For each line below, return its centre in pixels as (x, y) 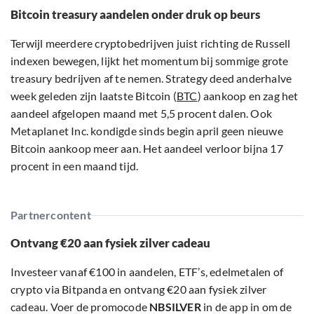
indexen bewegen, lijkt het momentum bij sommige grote (150, 61)
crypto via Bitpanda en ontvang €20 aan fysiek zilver (139, 289)
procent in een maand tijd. (75, 166)
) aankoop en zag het (248, 96)
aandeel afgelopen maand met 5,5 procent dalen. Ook (142, 114)
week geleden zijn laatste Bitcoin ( (94, 96)
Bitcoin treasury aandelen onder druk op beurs (135, 15)
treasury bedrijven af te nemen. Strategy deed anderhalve (151, 78)
